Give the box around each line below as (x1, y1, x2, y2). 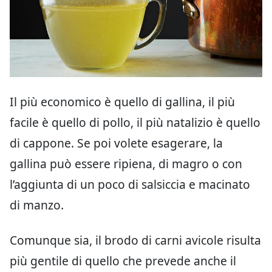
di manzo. (10, 196, 64, 213)
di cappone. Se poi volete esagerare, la (10, 134, 223, 151)
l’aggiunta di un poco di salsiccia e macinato (10, 175, 250, 192)
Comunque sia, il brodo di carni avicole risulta (10, 231, 261, 248)
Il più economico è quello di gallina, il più (10, 93, 235, 110)
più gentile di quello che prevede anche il (10, 252, 236, 269)
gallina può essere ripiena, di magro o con (10, 155, 242, 172)
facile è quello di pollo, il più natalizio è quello (10, 114, 260, 131)
